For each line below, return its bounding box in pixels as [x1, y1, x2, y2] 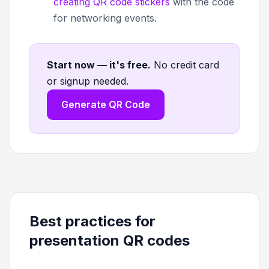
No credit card [154, 59, 219, 71]
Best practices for [29, 213, 156, 231]
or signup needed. [47, 75, 128, 88]
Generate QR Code [61, 98, 150, 111]
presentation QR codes [29, 232, 190, 250]
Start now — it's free [47, 59, 148, 71]
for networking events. [53, 12, 157, 25]
